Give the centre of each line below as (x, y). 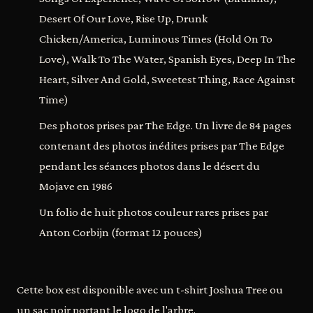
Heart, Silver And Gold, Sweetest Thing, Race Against (167, 79)
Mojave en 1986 (76, 186)
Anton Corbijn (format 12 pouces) (121, 232)
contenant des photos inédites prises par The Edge (162, 146)
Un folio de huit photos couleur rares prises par (154, 212)
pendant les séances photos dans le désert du (150, 166)
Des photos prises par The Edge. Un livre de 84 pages (165, 125)
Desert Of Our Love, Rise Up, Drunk (123, 19)
